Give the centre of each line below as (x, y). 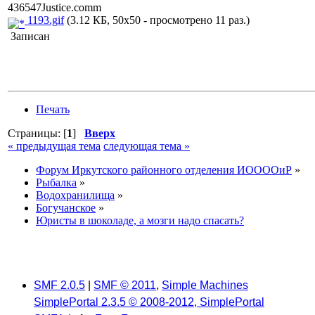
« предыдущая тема (54, 146)
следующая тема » (147, 146)
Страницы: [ (37, 133)
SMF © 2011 (125, 285)
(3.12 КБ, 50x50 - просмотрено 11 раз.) (157, 20)
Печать (53, 109)
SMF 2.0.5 (59, 285)
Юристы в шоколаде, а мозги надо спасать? (140, 220)
